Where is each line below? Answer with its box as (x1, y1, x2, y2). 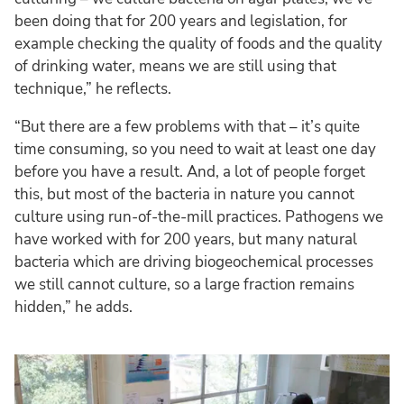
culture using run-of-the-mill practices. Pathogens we (14, 206, 383, 227)
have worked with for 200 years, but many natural (14, 228, 357, 250)
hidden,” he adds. (14, 296, 133, 317)
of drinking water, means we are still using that (14, 55, 336, 77)
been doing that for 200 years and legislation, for (14, 10, 347, 32)
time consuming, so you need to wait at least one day (14, 138, 376, 160)
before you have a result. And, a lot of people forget (14, 161, 365, 182)
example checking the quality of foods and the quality (14, 32, 382, 54)
